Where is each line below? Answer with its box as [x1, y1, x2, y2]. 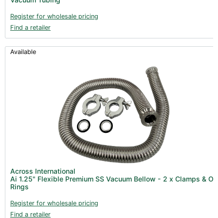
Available [10, 48, 36, 55]
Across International [10, 166, 75, 175]
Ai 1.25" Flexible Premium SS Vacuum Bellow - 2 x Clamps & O [10, 174, 214, 183]
